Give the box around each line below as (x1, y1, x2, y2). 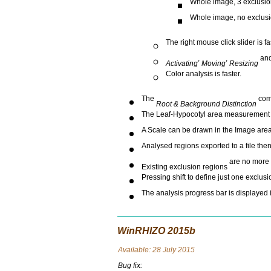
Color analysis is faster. (166, 70, 241, 85)
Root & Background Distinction (154, 100, 256, 108)
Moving (201, 59, 226, 68)
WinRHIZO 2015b (117, 226, 195, 236)
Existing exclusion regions (142, 163, 227, 171)
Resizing (229, 59, 258, 68)
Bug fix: (117, 261, 142, 270)
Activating (166, 59, 198, 68)
